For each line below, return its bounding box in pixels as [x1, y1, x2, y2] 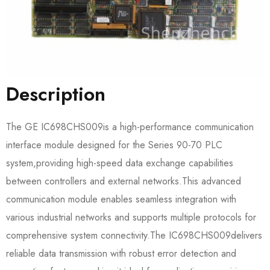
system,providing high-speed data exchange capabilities [6, 155, 233, 170]
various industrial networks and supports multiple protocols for [6, 210, 256, 224]
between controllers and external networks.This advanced [6, 174, 241, 188]
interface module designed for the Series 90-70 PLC [6, 137, 222, 152]
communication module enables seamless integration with [6, 192, 236, 206]
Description [6, 80, 105, 108]
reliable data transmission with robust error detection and [6, 246, 236, 260]
